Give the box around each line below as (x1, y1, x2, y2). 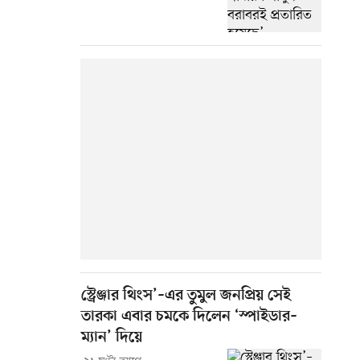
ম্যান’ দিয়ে (81, 328, 142, 347)
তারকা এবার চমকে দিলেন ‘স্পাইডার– (81, 307, 297, 326)
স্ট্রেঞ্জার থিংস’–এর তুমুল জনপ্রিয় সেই (81, 286, 291, 305)
